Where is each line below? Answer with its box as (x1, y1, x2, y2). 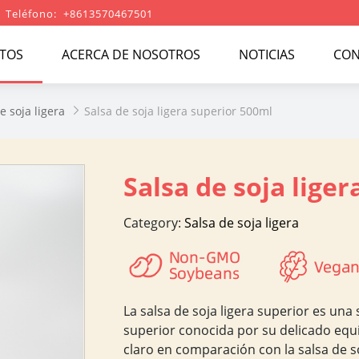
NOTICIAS (239, 46, 295, 63)
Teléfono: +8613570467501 (6, 6, 153, 21)
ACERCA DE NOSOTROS (62, 46, 200, 63)
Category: (123, 214, 181, 232)
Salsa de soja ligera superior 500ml (84, 103, 272, 119)
